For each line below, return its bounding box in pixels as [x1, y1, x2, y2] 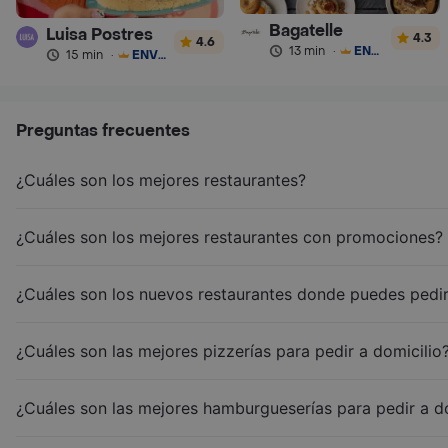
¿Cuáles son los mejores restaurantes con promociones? [16, 226, 443, 247]
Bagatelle [268, 19, 343, 41]
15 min [65, 46, 103, 63]
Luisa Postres [45, 23, 153, 45]
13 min [288, 42, 325, 59]
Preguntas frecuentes [16, 119, 190, 141]
